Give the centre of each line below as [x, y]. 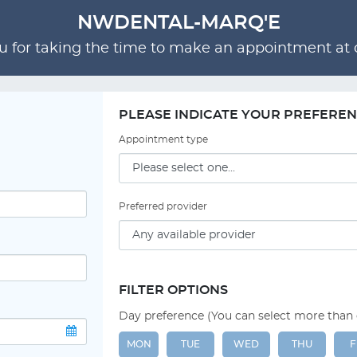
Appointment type [163, 139]
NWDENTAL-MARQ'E [178, 23]
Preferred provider [163, 206]
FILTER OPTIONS [173, 290]
